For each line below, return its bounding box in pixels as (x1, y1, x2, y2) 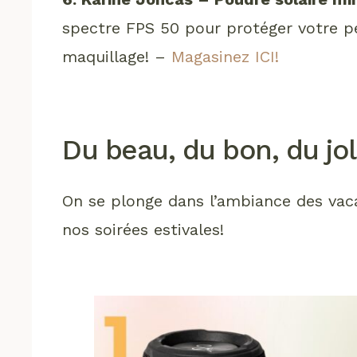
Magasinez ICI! (171, 46, 280, 66)
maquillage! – (62, 46, 172, 66)
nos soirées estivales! (62, 219, 225, 239)
